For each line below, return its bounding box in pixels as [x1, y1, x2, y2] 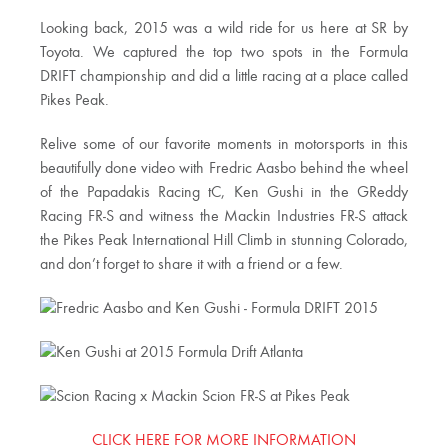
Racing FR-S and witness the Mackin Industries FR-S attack [40, 209, 408, 225]
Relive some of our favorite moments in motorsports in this [40, 137, 408, 153]
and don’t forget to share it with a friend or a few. [40, 257, 343, 273]
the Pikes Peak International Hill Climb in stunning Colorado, [40, 233, 408, 249]
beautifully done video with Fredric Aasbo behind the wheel [40, 161, 408, 177]
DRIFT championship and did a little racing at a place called [40, 69, 408, 85]
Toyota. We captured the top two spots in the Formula [40, 45, 408, 61]
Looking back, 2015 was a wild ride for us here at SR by [40, 21, 408, 37]
